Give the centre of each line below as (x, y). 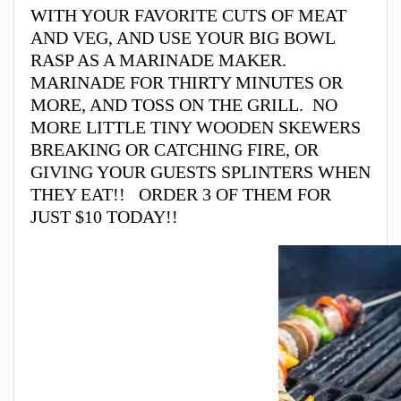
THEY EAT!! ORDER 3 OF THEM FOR (181, 194)
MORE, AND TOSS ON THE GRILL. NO (184, 105)
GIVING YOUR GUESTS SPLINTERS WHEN (200, 172)
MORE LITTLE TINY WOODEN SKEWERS (196, 127)
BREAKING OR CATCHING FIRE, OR (175, 149)
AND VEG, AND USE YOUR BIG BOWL (183, 38)
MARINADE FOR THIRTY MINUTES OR (187, 82)
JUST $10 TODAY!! (104, 217)
